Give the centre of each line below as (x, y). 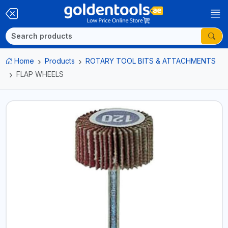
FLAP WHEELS (40, 74)
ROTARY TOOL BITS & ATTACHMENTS (151, 61)
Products (60, 61)
